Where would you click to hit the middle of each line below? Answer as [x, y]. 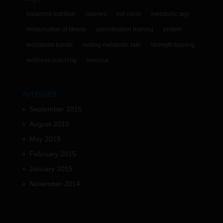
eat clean [129, 14]
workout [97, 60]
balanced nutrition [51, 14]
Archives [39, 94]
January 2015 [51, 169]
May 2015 [45, 139]
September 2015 [56, 109]
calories [96, 14]
